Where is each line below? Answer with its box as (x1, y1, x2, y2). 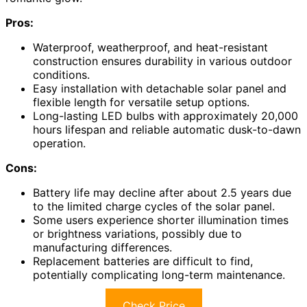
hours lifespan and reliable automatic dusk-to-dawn (33, 122, 301, 136)
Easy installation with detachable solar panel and (33, 81, 286, 95)
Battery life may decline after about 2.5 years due (33, 185, 291, 199)
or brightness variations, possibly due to (33, 226, 242, 241)
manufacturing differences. (33, 240, 172, 254)
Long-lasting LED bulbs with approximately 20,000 (33, 108, 298, 123)
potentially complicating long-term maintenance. (33, 267, 285, 282)
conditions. (33, 67, 90, 82)
